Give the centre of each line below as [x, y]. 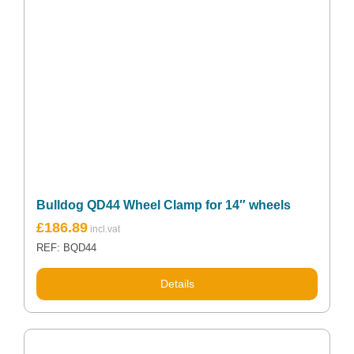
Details [177, 283]
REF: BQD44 [66, 248]
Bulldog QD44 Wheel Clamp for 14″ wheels [164, 205]
